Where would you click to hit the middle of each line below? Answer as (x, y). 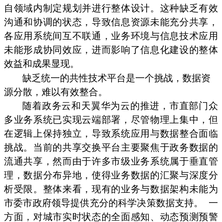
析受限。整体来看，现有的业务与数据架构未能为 (111, 189)
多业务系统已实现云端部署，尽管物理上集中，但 (111, 120)
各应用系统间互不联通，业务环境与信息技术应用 (111, 36)
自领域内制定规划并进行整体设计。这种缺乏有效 (111, 8)
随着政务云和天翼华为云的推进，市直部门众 (120, 106)
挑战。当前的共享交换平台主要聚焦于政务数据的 (111, 148)
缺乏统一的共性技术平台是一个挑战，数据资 (117, 78)
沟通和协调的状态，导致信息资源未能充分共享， (111, 22)
